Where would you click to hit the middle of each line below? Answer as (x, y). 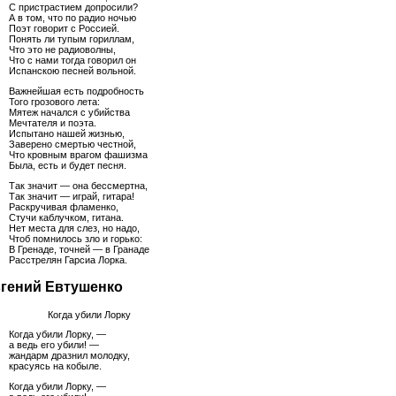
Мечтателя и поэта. (53, 122)
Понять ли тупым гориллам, (72, 38)
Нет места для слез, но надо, (74, 228)
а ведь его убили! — (54, 345)
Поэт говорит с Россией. (64, 28)
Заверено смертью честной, (72, 144)
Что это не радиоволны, (62, 49)
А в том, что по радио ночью (72, 17)
